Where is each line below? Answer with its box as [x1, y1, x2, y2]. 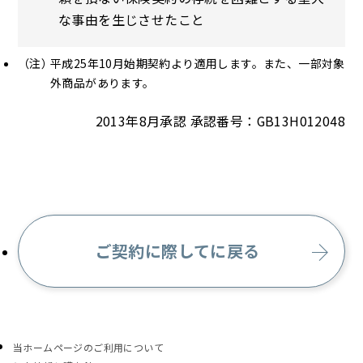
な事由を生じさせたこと [58, 10, 205, 29]
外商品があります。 [50, 75, 155, 91]
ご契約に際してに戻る [95, 239, 260, 263]
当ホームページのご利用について [13, 340, 164, 354]
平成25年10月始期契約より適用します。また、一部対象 [50, 55, 345, 71]
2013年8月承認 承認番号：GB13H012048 [95, 112, 345, 130]
